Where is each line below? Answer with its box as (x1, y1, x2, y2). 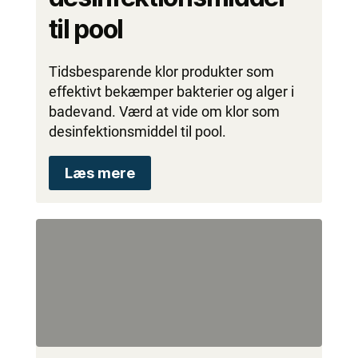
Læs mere (64, 165, 135, 182)
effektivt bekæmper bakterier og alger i (48, 83, 294, 101)
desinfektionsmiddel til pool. (48, 123, 226, 141)
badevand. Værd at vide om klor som (48, 103, 280, 121)
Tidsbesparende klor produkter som (48, 63, 274, 81)
